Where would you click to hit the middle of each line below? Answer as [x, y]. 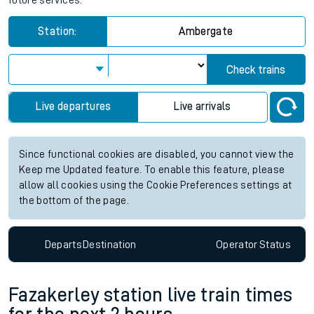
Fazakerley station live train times [151, 295]
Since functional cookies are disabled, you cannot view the [157, 155]
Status [275, 244]
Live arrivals [203, 107]
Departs [63, 244]
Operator [237, 244]
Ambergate [206, 32]
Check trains [256, 70]
